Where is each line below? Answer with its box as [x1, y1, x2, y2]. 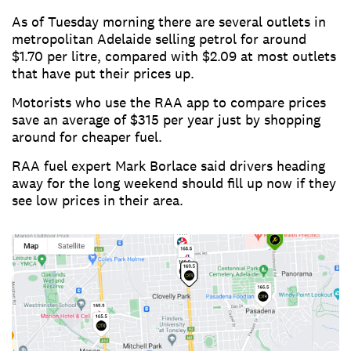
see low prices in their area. [12, 191, 183, 209]
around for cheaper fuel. [12, 128, 162, 146]
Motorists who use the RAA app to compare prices [12, 93, 326, 111]
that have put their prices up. [12, 64, 194, 82]
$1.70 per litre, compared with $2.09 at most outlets [12, 47, 336, 65]
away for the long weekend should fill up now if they [12, 174, 336, 192]
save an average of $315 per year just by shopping [12, 110, 320, 128]
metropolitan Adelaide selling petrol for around [12, 30, 306, 48]
